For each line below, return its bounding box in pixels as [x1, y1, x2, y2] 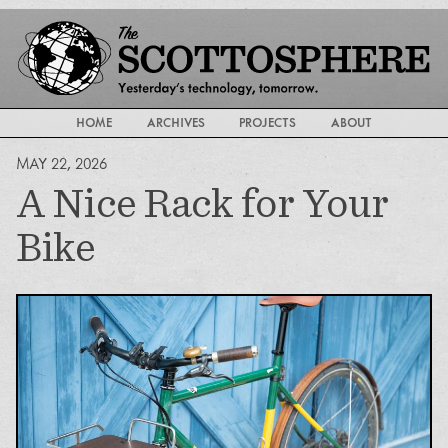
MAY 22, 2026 [15, 154, 107, 174]
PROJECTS [239, 115, 297, 131]
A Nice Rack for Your [15, 180, 389, 224]
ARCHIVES [146, 115, 205, 131]
